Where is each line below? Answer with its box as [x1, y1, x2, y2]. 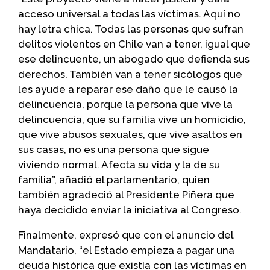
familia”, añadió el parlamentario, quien [18, 173, 210, 186]
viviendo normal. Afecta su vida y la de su [18, 158, 220, 171]
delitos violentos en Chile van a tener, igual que [18, 37, 250, 50]
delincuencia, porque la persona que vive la [18, 98, 233, 110]
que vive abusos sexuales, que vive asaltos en [18, 128, 242, 140]
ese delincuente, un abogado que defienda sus [18, 52, 250, 65]
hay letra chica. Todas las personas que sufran [18, 22, 243, 35]
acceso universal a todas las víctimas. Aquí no [18, 7, 240, 20]
